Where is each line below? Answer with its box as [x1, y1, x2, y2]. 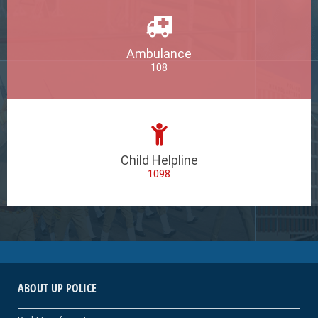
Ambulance [126, 45, 192, 61]
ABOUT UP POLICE [18, 280, 97, 296]
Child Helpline [120, 152, 198, 168]
